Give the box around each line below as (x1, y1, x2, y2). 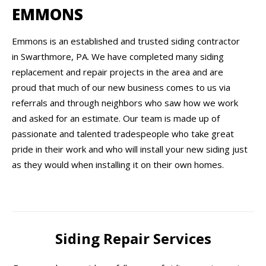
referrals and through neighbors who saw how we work (12, 97, 238, 109)
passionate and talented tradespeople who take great (12, 128, 234, 140)
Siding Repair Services (55, 229, 211, 249)
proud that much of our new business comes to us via (12, 81, 230, 94)
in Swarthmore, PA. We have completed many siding (12, 50, 224, 63)
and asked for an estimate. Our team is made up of (12, 112, 220, 125)
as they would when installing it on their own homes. (12, 159, 224, 171)
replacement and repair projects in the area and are (12, 66, 223, 78)
